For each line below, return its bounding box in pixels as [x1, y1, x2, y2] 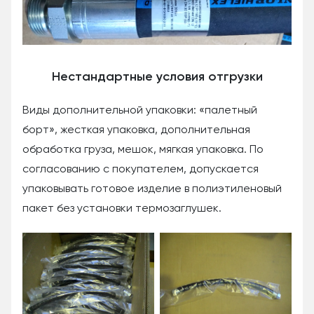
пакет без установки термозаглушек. [22, 203, 221, 215]
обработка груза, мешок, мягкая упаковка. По [22, 144, 264, 156]
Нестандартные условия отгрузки [51, 71, 263, 84]
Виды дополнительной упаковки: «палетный [22, 105, 257, 117]
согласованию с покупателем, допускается [22, 164, 259, 176]
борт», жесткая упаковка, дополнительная [22, 125, 250, 137]
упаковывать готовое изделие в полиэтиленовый [22, 184, 282, 196]
